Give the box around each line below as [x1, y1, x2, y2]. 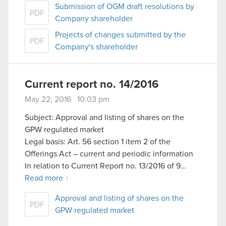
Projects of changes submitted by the [55, 30, 186, 39]
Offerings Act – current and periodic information [25, 149, 193, 158]
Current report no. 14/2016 [25, 79, 158, 90]
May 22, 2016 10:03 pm [25, 95, 109, 103]
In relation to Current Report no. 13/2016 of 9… [25, 161, 186, 170]
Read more [25, 174, 63, 182]
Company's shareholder [55, 42, 138, 51]
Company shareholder [55, 14, 133, 23]
